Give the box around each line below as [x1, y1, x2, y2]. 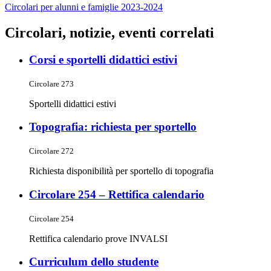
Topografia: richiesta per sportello [29, 120, 197, 134]
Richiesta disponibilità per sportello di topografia [29, 166, 214, 177]
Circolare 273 [29, 79, 74, 88]
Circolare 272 [29, 146, 74, 156]
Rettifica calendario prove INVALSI [29, 233, 168, 244]
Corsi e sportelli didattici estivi [29, 53, 177, 66]
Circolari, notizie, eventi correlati [5, 25, 214, 41]
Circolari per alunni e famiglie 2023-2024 [5, 2, 163, 13]
